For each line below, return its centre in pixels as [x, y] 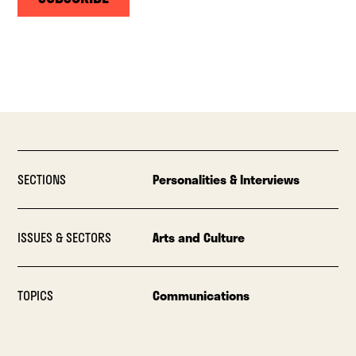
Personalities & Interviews [226, 179]
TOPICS [36, 295]
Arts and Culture [198, 237]
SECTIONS [42, 179]
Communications [201, 295]
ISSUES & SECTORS [65, 237]
